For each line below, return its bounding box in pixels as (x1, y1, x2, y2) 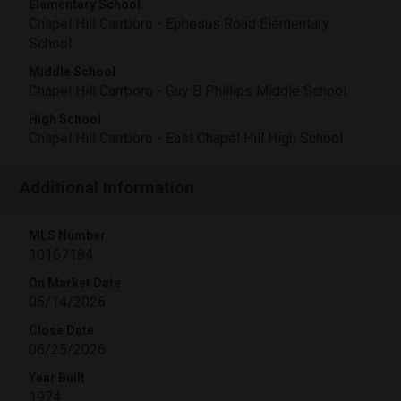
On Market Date (29, 275, 121, 290)
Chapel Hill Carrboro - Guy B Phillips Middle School (29, 81, 346, 99)
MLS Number (29, 227, 106, 243)
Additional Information (20, 176, 195, 198)
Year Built (29, 370, 85, 385)
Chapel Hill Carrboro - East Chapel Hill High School (29, 129, 343, 147)
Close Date (29, 322, 94, 337)
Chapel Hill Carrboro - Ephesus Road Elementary (29, 14, 329, 32)
